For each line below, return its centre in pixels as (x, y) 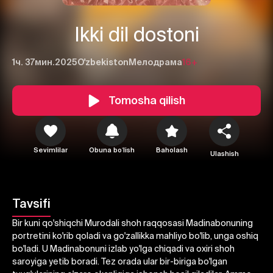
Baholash (172, 150)
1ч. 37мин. (34, 62)
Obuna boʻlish (112, 150)
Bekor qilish (95, 194)
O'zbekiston (103, 62)
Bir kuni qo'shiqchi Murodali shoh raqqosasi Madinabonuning (133, 223)
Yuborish (136, 217)
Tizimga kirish (174, 194)
